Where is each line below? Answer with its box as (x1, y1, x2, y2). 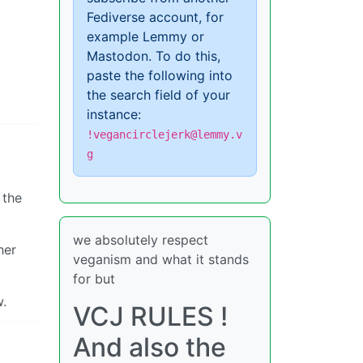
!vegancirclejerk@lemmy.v (87, 127, 242, 141)
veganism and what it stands (73, 250, 249, 267)
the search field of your (87, 86, 230, 103)
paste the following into (87, 66, 233, 83)
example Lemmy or (87, 28, 204, 45)
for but (73, 270, 115, 287)
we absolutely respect (73, 231, 208, 248)
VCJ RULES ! (73, 300, 228, 332)
